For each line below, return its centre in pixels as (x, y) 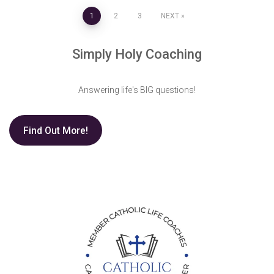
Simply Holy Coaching (137, 54)
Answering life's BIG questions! (137, 90)
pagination (50, 47)
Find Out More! (55, 130)
